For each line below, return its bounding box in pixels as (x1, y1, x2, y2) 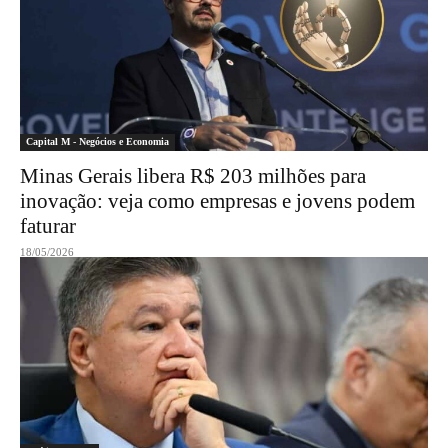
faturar (20, 214, 76, 238)
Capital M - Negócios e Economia (26, 136, 169, 147)
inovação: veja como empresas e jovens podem (20, 189, 415, 213)
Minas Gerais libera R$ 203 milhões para (20, 164, 366, 188)
